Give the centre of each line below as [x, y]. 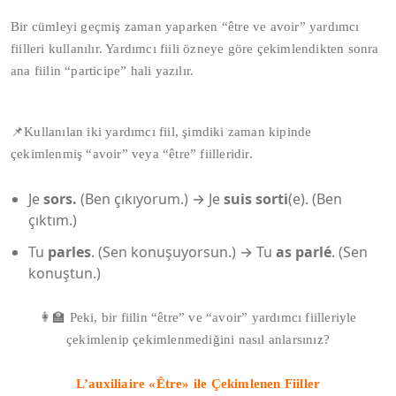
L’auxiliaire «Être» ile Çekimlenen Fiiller [198, 384]
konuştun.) [65, 273]
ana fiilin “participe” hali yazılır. [103, 71]
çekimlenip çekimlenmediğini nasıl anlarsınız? [198, 339]
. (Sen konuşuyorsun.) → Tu [183, 252]
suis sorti [256, 199]
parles [69, 252]
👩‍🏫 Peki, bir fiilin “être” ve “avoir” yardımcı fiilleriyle [198, 317]
